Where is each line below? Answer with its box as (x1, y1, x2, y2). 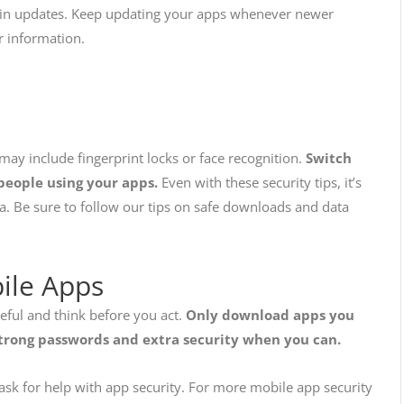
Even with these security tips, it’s (161, 173, 362, 192)
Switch (306, 149, 352, 168)
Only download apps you (186, 305, 354, 324)
